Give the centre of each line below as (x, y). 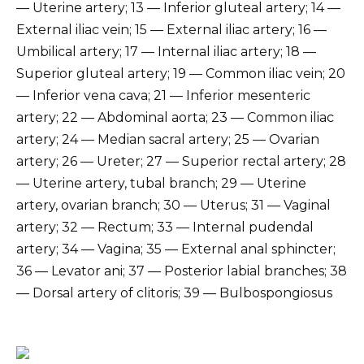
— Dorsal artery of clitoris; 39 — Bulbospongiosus (174, 293)
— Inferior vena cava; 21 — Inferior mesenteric (163, 96)
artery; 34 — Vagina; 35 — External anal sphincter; (176, 249)
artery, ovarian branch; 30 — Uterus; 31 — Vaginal (173, 206)
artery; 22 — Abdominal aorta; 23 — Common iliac (175, 118)
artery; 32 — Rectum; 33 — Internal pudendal (165, 227)
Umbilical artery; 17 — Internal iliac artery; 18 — (166, 52)
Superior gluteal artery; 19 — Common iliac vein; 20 (181, 74)
